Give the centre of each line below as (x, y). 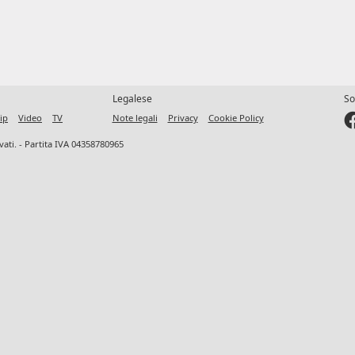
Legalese (132, 98)
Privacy (183, 117)
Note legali (135, 117)
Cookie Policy (236, 117)
